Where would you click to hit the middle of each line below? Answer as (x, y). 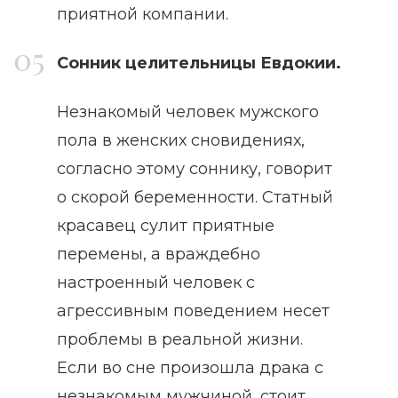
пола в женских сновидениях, (181, 141)
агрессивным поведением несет (193, 311)
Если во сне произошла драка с (190, 368)
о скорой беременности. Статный (195, 198)
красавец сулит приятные (166, 226)
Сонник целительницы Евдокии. (199, 64)
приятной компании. (143, 15)
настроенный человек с (156, 283)
